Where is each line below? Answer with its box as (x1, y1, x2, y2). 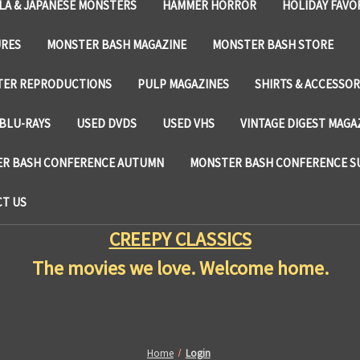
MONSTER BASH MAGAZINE (47, 36, 186, 52)
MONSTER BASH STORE (212, 36, 333, 52)
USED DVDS (76, 115, 137, 131)
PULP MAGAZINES (137, 76, 229, 92)
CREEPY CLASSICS (108, 226, 252, 252)
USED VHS (162, 115, 215, 131)
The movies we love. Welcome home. (31, 255, 329, 280)
